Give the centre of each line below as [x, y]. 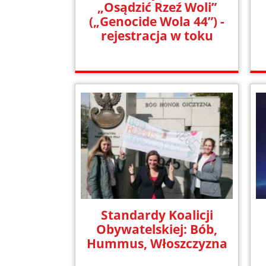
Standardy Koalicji [157, 215]
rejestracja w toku [157, 35]
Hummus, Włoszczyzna [157, 244]
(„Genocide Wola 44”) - [157, 21]
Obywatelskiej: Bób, [157, 229]
